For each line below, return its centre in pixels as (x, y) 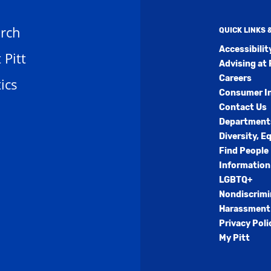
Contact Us (243, 107)
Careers (235, 78)
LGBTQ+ (235, 180)
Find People (243, 151)
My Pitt (234, 238)
